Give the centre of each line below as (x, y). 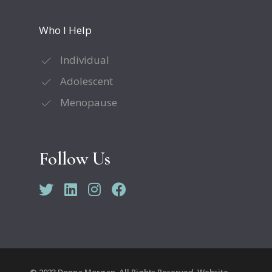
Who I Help (65, 30)
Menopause (89, 103)
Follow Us (75, 159)
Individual (85, 60)
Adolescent (87, 81)
